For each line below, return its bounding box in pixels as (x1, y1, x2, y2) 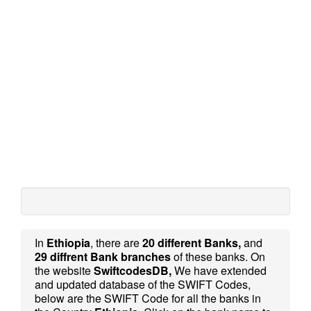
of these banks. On (171, 249, 265, 264)
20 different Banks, (142, 235, 241, 251)
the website (35, 262, 94, 278)
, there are (90, 235, 142, 251)
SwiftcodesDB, (94, 262, 171, 278)
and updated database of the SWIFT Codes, (35, 276, 251, 292)
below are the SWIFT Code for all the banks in (35, 290, 261, 306)
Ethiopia (47, 235, 90, 251)
